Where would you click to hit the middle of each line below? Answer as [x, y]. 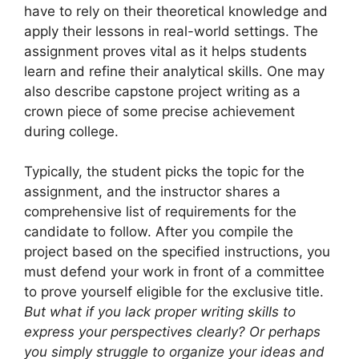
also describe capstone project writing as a [162, 91]
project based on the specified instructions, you [177, 252]
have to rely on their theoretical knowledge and [176, 11]
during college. [71, 131]
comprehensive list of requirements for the [160, 212]
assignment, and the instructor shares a [152, 192]
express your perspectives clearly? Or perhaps [172, 332]
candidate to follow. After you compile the [159, 232]
